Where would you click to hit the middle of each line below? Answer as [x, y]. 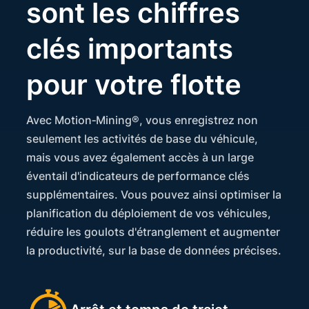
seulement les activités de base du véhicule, [142, 139]
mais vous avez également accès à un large [140, 158]
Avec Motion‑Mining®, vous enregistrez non [142, 120]
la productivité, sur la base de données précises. [154, 251]
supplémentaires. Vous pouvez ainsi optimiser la [154, 195]
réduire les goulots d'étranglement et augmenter [153, 232]
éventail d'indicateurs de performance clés [138, 176]
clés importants [130, 49]
